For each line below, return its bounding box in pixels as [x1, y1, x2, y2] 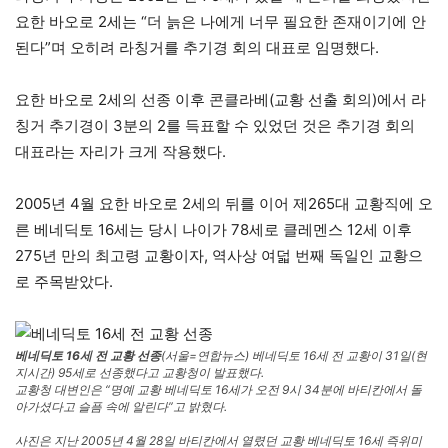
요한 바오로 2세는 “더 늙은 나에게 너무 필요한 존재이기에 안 [15, 12, 426, 32]
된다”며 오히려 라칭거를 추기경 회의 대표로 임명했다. [15, 38, 379, 58]
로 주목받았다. [15, 272, 113, 292]
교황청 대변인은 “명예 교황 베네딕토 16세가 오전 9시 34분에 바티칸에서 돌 [15, 382, 422, 398]
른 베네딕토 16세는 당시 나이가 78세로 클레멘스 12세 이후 [15, 220, 412, 240]
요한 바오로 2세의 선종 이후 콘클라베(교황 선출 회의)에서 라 [15, 90, 426, 110]
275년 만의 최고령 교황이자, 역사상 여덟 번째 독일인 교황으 [15, 246, 423, 266]
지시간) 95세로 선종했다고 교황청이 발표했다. [15, 365, 264, 381]
